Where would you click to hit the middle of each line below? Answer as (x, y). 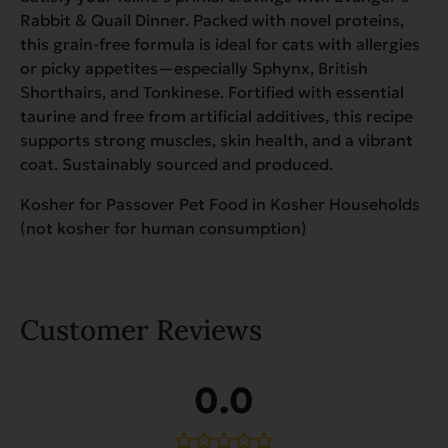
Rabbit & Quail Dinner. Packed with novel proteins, (212, 19)
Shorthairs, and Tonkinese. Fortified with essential (212, 91)
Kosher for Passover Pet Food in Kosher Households (220, 203)
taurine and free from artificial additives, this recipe (216, 115)
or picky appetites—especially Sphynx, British (194, 67)
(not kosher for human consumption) (163, 227)
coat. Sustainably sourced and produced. (176, 163)
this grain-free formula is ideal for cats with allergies (220, 43)
